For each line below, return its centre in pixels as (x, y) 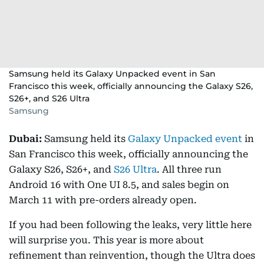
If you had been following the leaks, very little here (130, 225)
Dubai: (25, 139)
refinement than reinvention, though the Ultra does (132, 255)
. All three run (189, 169)
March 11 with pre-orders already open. (103, 200)
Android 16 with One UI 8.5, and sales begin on (119, 185)
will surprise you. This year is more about (106, 240)
